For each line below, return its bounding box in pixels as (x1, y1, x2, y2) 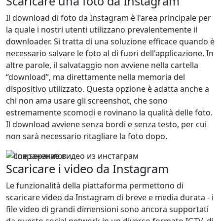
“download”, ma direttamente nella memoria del (6, 72, 185, 82)
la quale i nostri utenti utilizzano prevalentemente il (6, 24, 197, 35)
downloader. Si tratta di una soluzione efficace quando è (6, 36, 215, 47)
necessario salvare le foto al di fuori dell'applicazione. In (6, 48, 214, 59)
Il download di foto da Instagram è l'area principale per (6, 12, 211, 23)
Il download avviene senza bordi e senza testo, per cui (6, 119, 207, 130)
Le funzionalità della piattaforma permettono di (6, 180, 184, 191)
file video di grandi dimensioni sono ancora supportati (6, 204, 209, 215)
